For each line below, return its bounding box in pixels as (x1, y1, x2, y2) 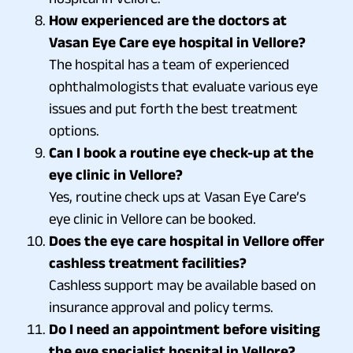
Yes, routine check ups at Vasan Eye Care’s (49, 188, 306, 205)
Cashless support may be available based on (49, 276, 316, 293)
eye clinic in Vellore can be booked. (49, 210, 256, 227)
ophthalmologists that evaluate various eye (49, 77, 318, 95)
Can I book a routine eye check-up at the (49, 143, 314, 161)
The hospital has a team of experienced (49, 55, 289, 72)
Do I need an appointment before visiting (49, 320, 320, 337)
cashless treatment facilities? (49, 254, 247, 271)
